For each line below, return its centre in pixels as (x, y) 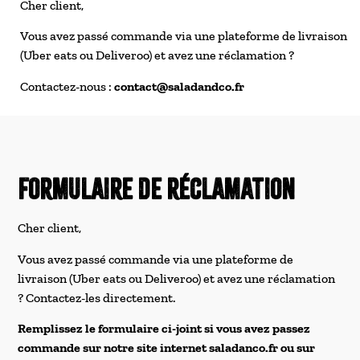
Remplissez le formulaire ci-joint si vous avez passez (164, 329)
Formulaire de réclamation (157, 190)
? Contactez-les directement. (97, 297)
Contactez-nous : (67, 86)
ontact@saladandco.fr (182, 86)
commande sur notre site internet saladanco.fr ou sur (167, 348)
